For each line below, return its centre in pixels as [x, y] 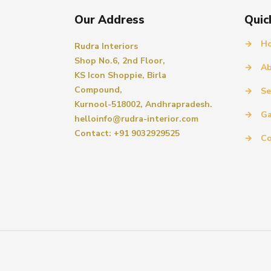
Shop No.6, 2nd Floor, [120, 61]
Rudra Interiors [106, 46]
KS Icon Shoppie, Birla [120, 75]
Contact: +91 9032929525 [127, 133]
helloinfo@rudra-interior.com [136, 119]
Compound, [98, 90]
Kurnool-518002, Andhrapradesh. [143, 104]
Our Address [109, 20]
